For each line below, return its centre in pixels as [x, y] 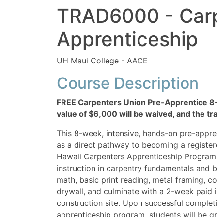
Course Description [128, 83]
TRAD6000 [108, 16]
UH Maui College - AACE [102, 61]
